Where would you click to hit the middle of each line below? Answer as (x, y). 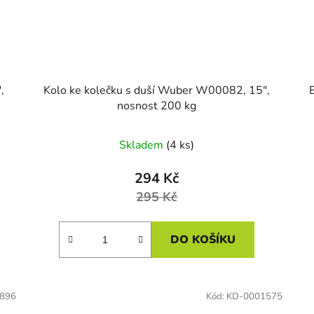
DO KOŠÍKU (203, 239)
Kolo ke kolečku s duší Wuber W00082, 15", (157, 90)
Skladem (143, 145)
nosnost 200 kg (157, 105)
